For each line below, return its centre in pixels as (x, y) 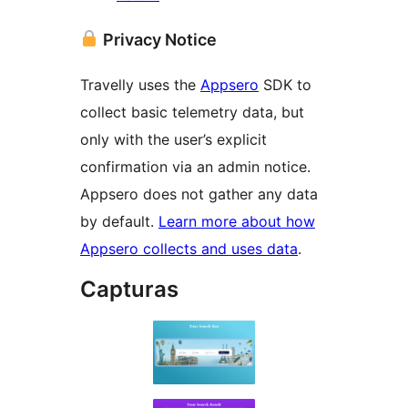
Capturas (129, 289)
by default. (119, 221)
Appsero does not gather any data (199, 194)
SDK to (285, 84)
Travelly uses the (140, 84)
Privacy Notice (158, 39)
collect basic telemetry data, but (192, 112)
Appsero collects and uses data (189, 248)
